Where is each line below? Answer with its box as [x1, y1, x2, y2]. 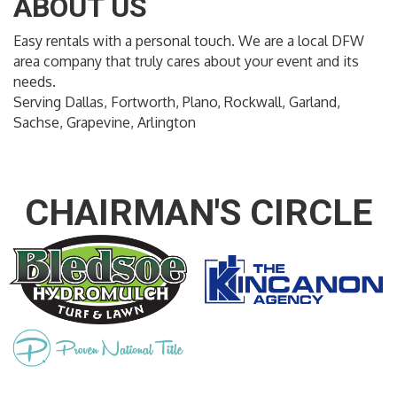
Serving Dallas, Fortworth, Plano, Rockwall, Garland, [13, 93, 340, 112]
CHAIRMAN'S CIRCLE [25, 191, 372, 235]
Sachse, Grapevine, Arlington [13, 113, 196, 132]
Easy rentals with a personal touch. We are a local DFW [13, 32, 364, 51]
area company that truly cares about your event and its [13, 52, 359, 71]
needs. [13, 73, 56, 91]
